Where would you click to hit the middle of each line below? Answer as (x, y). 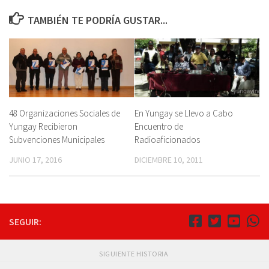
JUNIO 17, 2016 (35, 160)
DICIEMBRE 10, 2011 (169, 160)
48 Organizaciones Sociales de (65, 113)
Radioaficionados (167, 140)
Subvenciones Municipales (57, 140)
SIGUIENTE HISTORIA (134, 254)
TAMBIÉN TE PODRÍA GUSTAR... (97, 20)
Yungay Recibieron (43, 127)
